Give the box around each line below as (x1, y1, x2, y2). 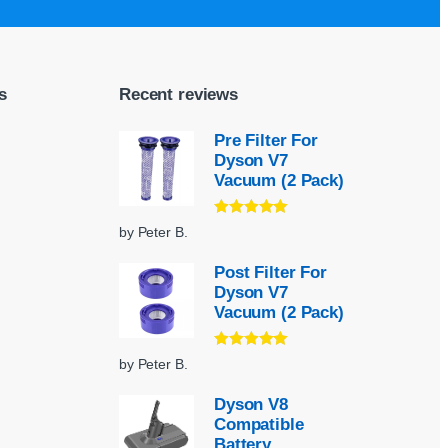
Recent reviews (119, 85, 239, 105)
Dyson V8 (214, 395, 288, 415)
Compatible (214, 415, 304, 435)
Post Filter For (214, 263, 327, 283)
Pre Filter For (214, 131, 319, 151)
